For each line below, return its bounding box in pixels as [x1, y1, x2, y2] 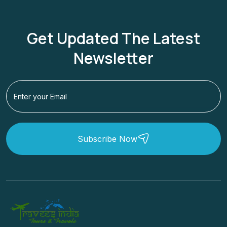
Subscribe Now [78, 133, 137, 144]
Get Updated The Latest [27, 28, 200, 49]
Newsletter [73, 48, 154, 69]
